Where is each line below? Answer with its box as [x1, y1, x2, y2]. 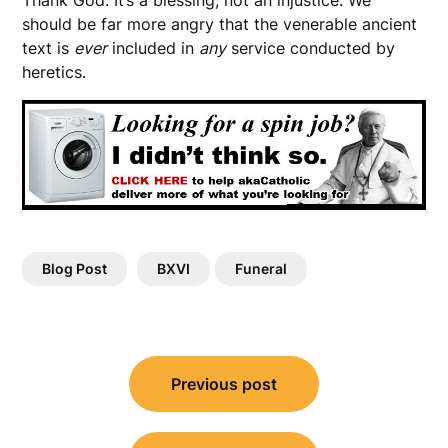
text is [22, 37, 75, 58]
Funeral [235, 260, 288, 278]
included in [107, 37, 200, 58]
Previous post [171, 374, 277, 395]
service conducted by [226, 37, 396, 58]
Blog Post [42, 260, 108, 278]
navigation [21, 377, 145, 407]
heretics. [22, 61, 92, 82]
